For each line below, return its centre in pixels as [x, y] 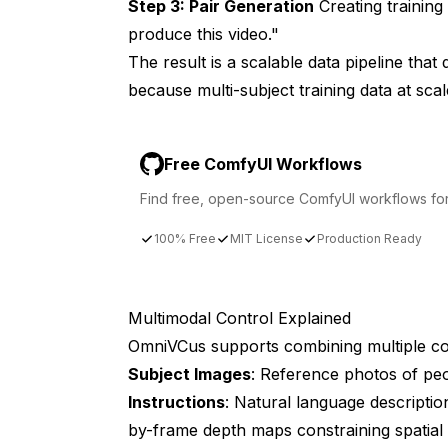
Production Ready [369, 238]
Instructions [176, 401]
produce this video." [203, 33]
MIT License [266, 238]
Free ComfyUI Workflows [263, 163]
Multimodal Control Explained [239, 317]
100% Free [185, 238]
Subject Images [189, 373]
